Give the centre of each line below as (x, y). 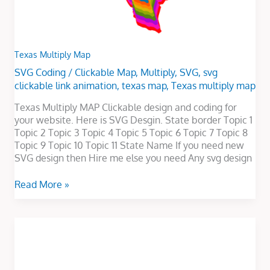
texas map (144, 85)
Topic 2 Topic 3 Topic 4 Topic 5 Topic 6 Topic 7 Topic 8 (131, 133)
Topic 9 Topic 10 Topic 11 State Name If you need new (129, 146)
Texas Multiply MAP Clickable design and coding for (125, 108)
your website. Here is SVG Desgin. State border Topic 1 (133, 120)
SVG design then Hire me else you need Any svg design (133, 158)
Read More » (42, 185)
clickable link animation (65, 85)
